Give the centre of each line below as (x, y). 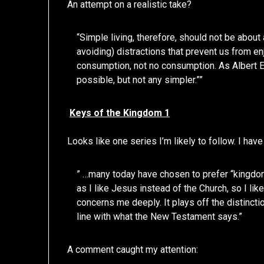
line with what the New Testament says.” (160, 217)
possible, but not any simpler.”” (140, 80)
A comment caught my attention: (133, 250)
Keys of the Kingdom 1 (120, 113)
